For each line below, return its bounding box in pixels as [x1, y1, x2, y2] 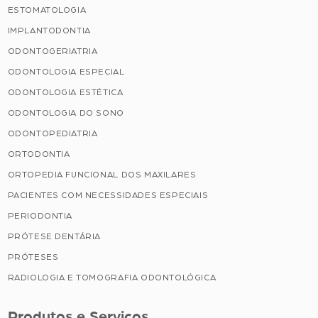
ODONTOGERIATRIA [7, 46, 98, 55]
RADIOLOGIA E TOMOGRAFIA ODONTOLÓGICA [7, 273, 216, 282]
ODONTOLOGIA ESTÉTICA [7, 87, 124, 97]
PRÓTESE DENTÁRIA [7, 231, 102, 241]
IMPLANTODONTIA [7, 26, 91, 35]
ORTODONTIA [7, 149, 70, 158]
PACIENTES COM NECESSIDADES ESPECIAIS [7, 190, 209, 199]
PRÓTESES [7, 252, 59, 261]
